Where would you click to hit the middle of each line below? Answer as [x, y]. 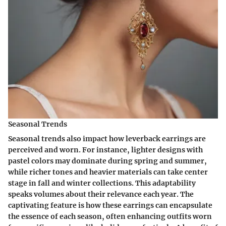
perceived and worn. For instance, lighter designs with [105, 150]
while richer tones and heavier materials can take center [108, 172]
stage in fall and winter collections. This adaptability [102, 183]
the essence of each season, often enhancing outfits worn [110, 217]
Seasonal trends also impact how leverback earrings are [107, 139]
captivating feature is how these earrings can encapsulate [110, 206]
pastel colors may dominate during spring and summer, [107, 161]
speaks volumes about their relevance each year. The [101, 194]
